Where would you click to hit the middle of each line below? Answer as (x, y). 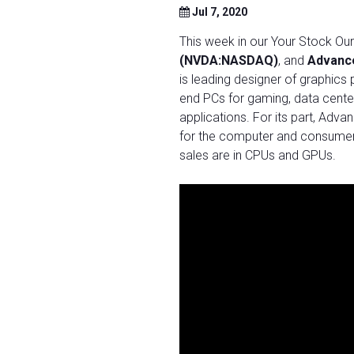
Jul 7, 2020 (218, 12)
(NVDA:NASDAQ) (229, 60)
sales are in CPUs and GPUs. (258, 155)
